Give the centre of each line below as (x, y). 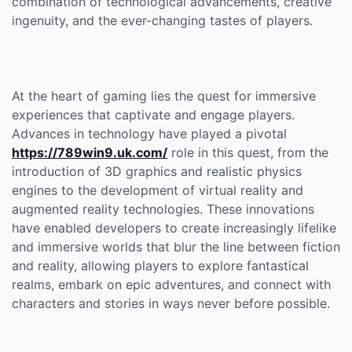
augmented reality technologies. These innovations (163, 209)
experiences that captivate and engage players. (153, 115)
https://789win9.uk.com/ (90, 152)
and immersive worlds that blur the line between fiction (176, 247)
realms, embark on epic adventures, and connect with (171, 284)
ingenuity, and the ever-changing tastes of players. (162, 20)
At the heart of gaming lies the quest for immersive (164, 96)
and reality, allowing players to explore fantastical (160, 266)
